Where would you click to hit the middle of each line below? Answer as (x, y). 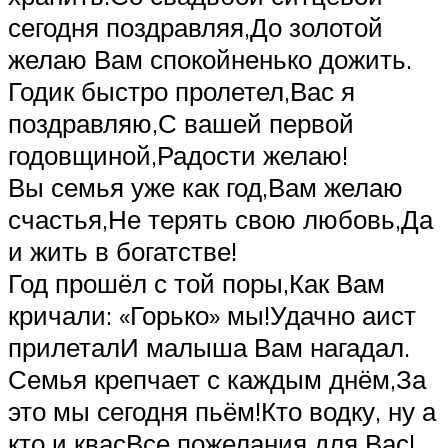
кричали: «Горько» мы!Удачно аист (212, 315)
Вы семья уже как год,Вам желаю (205, 187)
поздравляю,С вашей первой (181, 123)
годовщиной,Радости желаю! (178, 155)
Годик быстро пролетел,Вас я (181, 91)
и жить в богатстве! (122, 251)
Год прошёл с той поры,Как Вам (196, 283)
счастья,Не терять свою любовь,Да (220, 219)
